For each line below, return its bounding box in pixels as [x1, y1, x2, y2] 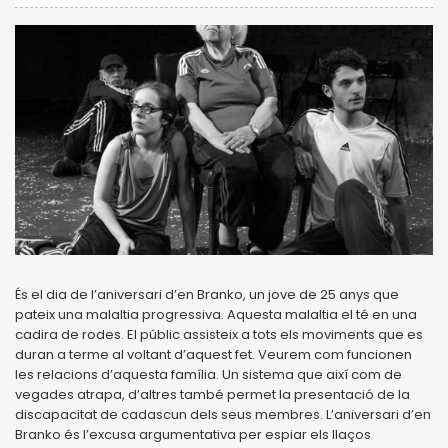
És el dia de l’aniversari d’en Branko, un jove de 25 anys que [15, 284, 399, 304]
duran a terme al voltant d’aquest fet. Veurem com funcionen [15, 344, 412, 364]
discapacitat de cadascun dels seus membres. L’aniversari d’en [15, 404, 431, 424]
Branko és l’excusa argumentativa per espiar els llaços [15, 424, 371, 444]
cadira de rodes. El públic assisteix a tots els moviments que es [15, 324, 423, 344]
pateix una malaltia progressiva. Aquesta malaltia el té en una [15, 304, 417, 324]
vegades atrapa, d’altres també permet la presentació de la [15, 384, 410, 404]
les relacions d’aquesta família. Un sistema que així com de [15, 364, 402, 384]
